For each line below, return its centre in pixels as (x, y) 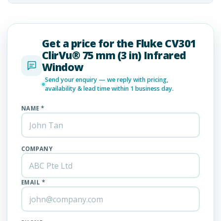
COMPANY (37, 149)
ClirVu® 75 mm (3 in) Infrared (114, 55)
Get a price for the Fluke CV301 (119, 44)
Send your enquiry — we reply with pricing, (107, 80)
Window (63, 67)
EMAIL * (33, 183)
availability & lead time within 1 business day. (109, 89)
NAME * (33, 109)
